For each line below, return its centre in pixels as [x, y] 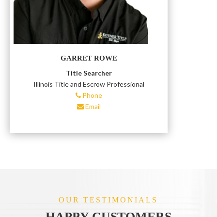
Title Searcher [89, 73]
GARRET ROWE [89, 58]
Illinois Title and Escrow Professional [89, 84]
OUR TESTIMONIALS [108, 200]
